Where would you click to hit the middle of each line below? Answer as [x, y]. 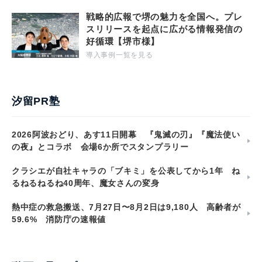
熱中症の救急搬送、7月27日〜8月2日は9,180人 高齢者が [126, 207]
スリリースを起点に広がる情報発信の [164, 29]
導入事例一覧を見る [120, 55]
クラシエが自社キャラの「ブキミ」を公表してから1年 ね [126, 171]
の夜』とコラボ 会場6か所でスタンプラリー [100, 147]
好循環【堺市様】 [123, 42]
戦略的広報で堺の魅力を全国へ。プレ [164, 17]
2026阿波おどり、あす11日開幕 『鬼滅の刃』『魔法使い [126, 135]
